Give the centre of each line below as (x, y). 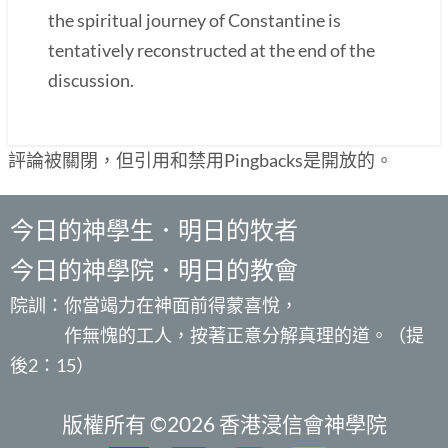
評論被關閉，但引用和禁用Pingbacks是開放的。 (200, 159)
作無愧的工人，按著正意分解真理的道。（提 (217, 334)
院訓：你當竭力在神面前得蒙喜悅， (154, 304)
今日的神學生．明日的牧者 (166, 229)
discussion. (91, 79)
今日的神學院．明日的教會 (154, 269)
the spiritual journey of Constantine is (194, 19)
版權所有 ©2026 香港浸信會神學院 (224, 423)
